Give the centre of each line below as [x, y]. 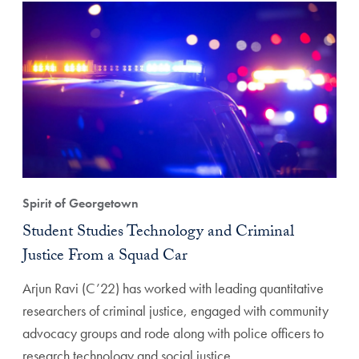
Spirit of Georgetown [81, 203]
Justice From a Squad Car [105, 257]
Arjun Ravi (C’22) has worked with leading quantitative [173, 288]
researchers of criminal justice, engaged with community [175, 311]
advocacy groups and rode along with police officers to [173, 333]
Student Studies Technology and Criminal [158, 233]
